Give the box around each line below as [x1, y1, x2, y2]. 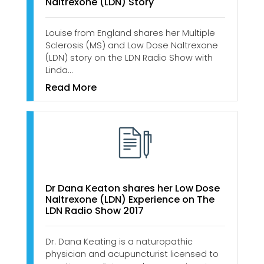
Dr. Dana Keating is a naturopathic [45, 235, 193, 247]
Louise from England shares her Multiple [45, 27, 215, 39]
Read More [45, 81, 97, 95]
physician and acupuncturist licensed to [45, 247, 219, 260]
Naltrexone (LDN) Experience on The [45, 192, 214, 206]
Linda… [45, 64, 72, 77]
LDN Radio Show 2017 [45, 203, 144, 217]
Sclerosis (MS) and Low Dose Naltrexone [45, 39, 218, 52]
